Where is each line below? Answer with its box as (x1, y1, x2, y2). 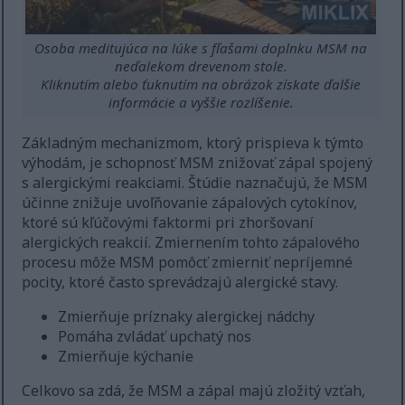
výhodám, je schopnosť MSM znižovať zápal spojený (22, 153, 373, 174)
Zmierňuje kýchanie (58, 346, 194, 367)
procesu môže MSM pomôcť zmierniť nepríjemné (22, 252, 353, 273)
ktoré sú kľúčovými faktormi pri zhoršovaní (22, 212, 315, 233)
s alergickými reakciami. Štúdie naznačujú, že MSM (22, 173, 369, 193)
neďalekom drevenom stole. (114, 57, 287, 76)
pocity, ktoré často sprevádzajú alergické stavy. (22, 272, 339, 293)
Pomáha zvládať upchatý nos (58, 326, 252, 347)
